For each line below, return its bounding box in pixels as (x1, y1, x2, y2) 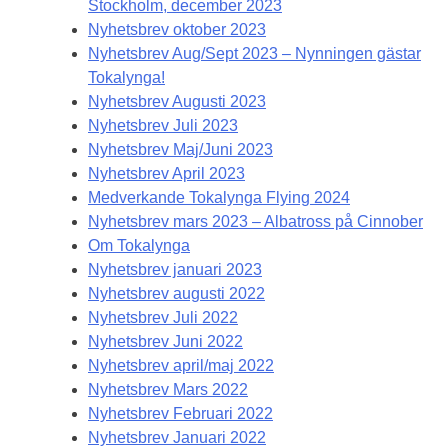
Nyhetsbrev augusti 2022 (88, 285, 265, 303)
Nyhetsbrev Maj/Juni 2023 (88, 141, 273, 159)
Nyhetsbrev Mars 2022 (88, 381, 248, 399)
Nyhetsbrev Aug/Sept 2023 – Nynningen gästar (88, 45, 421, 63)
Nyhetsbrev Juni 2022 (88, 333, 243, 351)
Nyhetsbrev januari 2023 (88, 261, 262, 279)
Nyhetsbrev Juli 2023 (88, 117, 238, 135)
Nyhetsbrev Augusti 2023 (88, 93, 266, 111)
